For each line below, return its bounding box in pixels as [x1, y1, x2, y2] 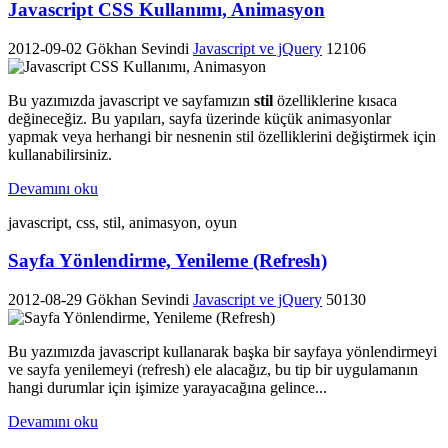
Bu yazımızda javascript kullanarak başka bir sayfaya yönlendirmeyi [8, 343, 437, 361]
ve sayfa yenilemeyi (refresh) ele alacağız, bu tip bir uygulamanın [8, 361, 418, 379]
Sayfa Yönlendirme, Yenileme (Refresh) [8, 250, 327, 272]
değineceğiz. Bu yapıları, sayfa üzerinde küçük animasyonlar [8, 109, 391, 127]
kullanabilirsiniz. [8, 145, 112, 163]
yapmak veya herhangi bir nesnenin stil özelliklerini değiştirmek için [8, 127, 436, 145]
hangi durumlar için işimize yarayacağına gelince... [8, 379, 327, 397]
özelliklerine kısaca [273, 91, 397, 109]
